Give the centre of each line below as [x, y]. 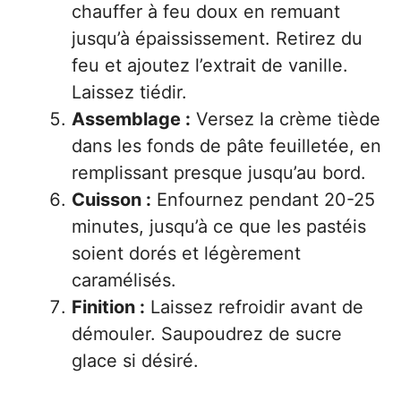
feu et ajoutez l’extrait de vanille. [210, 66]
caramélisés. [124, 281]
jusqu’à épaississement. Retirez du [217, 39]
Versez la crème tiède [286, 119]
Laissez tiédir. [129, 93]
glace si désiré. [135, 361]
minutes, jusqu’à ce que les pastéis [219, 227]
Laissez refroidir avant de [254, 307]
